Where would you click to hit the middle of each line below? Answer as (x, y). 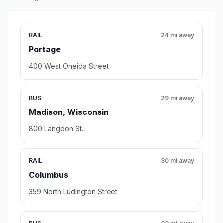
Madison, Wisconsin (69, 112)
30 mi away (177, 161)
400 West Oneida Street (69, 66)
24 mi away (177, 35)
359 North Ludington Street (73, 192)
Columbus (49, 175)
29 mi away (177, 98)
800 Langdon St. (56, 129)
